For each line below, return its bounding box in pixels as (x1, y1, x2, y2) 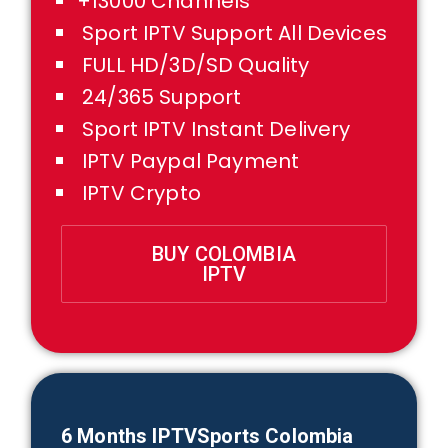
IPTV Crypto (77, 179, 201, 207)
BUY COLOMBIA (152, 242, 296, 266)
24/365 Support (77, 83, 242, 111)
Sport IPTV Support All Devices (77, 19, 387, 47)
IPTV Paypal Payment (77, 147, 300, 175)
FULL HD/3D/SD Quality (77, 51, 310, 79)
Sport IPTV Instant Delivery (77, 115, 351, 143)
